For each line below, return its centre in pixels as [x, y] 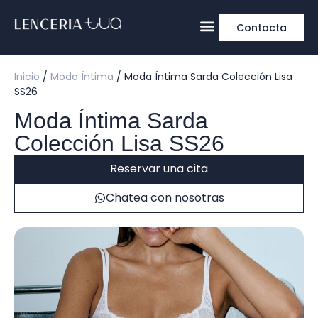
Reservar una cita [159, 169]
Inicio [27, 77]
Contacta [261, 28]
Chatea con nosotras [165, 198]
